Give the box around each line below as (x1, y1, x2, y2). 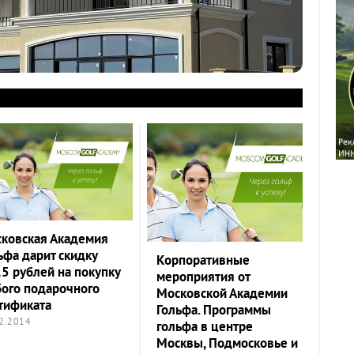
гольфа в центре (156, 319, 253, 337)
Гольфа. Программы (156, 303, 271, 320)
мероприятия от (156, 269, 250, 287)
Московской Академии (156, 286, 288, 303)
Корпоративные (156, 253, 250, 270)
